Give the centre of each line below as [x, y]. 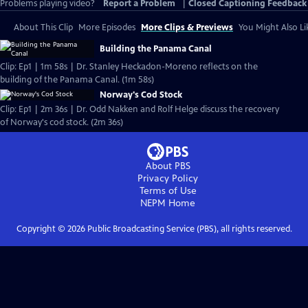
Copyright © [42, 229]
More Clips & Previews [187, 27]
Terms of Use [168, 191]
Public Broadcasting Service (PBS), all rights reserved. [188, 229]
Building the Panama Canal [156, 49]
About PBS [168, 166]
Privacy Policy [168, 178]
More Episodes [107, 27]
